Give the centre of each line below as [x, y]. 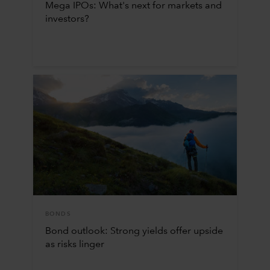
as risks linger [74, 244]
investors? [67, 19]
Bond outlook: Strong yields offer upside [134, 231]
